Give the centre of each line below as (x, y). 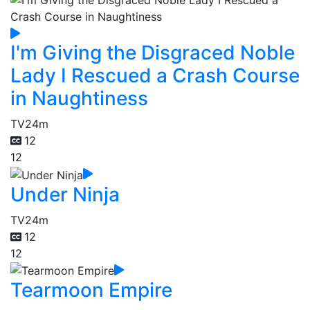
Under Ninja (65, 194)
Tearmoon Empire (91, 290)
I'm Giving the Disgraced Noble (153, 53)
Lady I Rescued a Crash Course (155, 76)
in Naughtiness (79, 99)
